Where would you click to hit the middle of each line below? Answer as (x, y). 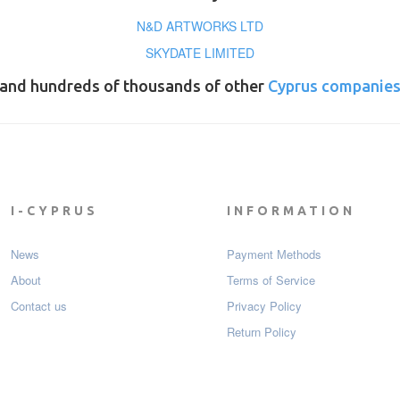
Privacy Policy (264, 306)
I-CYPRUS (54, 211)
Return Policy (262, 332)
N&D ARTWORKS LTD (200, 26)
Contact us (38, 306)
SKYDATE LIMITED (200, 53)
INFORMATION (291, 211)
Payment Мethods (274, 254)
